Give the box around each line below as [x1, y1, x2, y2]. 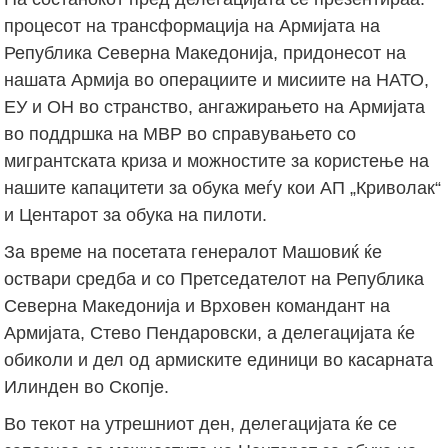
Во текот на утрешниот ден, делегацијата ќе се [4, 413, 398, 434]
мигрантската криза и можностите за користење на [4, 150, 430, 171]
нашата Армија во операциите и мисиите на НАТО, [4, 69, 430, 90]
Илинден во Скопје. [4, 376, 170, 397]
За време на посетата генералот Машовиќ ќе [4, 241, 383, 262]
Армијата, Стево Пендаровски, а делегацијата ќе [4, 322, 416, 343]
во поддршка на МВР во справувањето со [4, 123, 357, 144]
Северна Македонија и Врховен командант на [4, 295, 391, 316]
